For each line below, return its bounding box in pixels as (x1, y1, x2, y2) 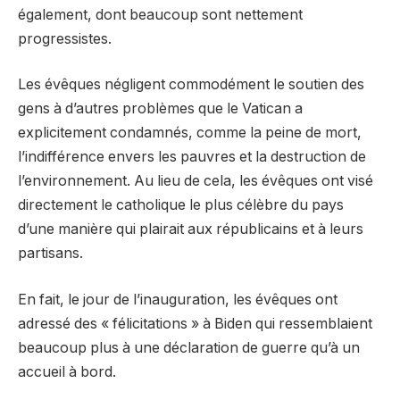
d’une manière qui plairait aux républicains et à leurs (18, 221, 363, 238)
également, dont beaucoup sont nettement (18, 5, 303, 23)
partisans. (18, 245, 83, 262)
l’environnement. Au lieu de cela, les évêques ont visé (18, 172, 373, 190)
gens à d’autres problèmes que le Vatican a (18, 100, 303, 118)
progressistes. (18, 29, 112, 47)
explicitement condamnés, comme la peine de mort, (18, 124, 362, 142)
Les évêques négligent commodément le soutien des (18, 76, 364, 94)
